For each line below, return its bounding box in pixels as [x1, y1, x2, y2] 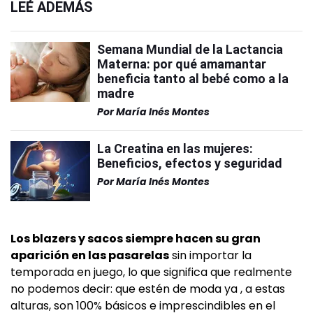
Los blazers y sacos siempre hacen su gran [10, 231, 261, 247]
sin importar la [169, 247, 252, 264]
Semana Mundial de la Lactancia [97, 42, 283, 57]
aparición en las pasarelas [10, 247, 169, 264]
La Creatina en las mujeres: [97, 141, 253, 156]
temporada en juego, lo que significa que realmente [10, 264, 292, 281]
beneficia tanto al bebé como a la [97, 71, 289, 87]
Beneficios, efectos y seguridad [97, 156, 282, 171]
